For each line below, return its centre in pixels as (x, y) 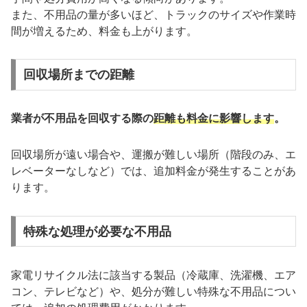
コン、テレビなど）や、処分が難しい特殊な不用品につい (153, 291)
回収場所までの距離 (78, 75)
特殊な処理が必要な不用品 (97, 231)
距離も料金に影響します (214, 119)
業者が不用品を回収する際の (82, 119)
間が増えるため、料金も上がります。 (104, 31)
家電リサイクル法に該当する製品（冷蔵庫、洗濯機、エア (153, 275)
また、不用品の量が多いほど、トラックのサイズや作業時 (153, 14)
